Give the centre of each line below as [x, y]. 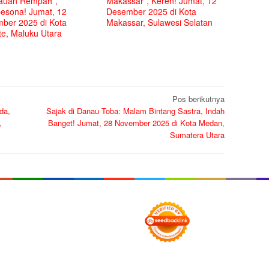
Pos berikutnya [198, 98]
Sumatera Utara [197, 134]
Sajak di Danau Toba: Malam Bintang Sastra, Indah [135, 110]
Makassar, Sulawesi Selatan [160, 23]
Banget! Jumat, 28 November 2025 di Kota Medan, [136, 122]
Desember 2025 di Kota [152, 12]
